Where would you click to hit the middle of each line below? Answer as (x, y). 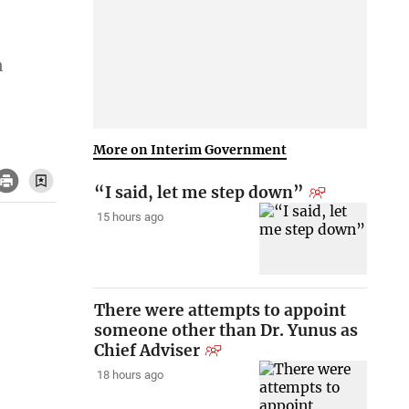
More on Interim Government (190, 149)
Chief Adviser (147, 351)
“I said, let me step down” (199, 193)
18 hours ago (130, 375)
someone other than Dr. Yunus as (226, 331)
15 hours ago (130, 217)
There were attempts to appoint (220, 311)
